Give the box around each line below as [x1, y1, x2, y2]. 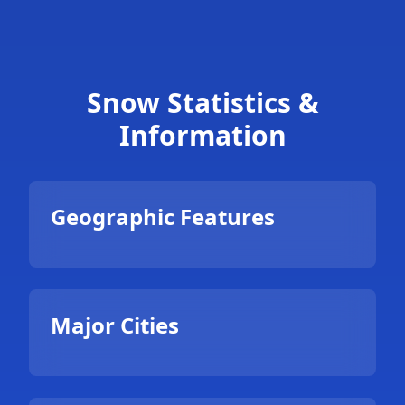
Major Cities [51, 310, 179, 340]
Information [118, 117, 287, 154]
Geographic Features [51, 202, 275, 231]
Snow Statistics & [86, 84, 319, 121]
